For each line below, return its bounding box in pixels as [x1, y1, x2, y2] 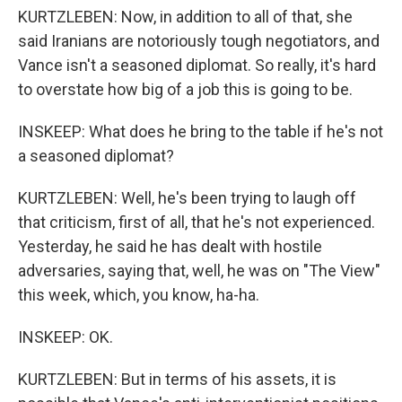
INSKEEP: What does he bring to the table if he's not [18, 122, 383, 142]
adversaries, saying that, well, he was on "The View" [18, 261, 380, 281]
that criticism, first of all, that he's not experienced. [18, 213, 375, 232]
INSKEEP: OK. [18, 328, 113, 347]
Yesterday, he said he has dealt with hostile [18, 237, 322, 257]
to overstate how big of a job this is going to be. [18, 80, 353, 100]
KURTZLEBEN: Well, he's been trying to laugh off [18, 188, 356, 208]
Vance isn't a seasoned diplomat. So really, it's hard [18, 56, 376, 75]
